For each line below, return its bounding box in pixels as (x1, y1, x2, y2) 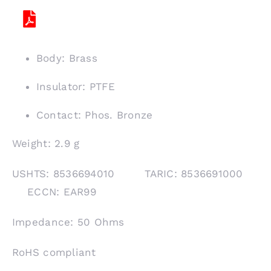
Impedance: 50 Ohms (11, 215, 125, 228)
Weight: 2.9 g (11, 137, 80, 149)
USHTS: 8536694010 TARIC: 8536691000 (11, 167, 255, 180)
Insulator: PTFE (36, 80, 115, 93)
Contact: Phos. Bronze (36, 108, 153, 121)
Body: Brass (36, 51, 97, 64)
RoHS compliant (11, 246, 96, 258)
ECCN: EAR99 (11, 185, 96, 198)
